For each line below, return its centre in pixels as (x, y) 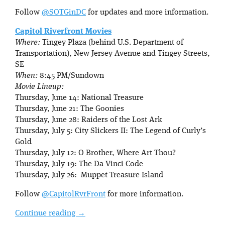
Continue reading (46, 213)
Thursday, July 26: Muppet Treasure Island (89, 175)
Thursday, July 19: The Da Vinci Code (79, 164)
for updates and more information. (147, 12)
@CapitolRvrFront (74, 194)
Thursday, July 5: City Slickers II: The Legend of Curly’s (110, 131)
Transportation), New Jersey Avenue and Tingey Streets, (113, 53)
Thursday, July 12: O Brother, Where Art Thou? (95, 153)
